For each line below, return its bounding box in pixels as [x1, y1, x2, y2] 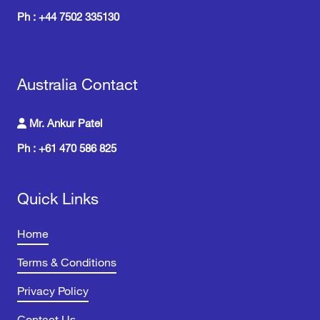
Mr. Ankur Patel [26, 116, 102, 131]
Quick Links [17, 189, 99, 209]
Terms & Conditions [17, 255, 116, 270]
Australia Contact [17, 75, 138, 94]
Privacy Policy [17, 284, 89, 299]
